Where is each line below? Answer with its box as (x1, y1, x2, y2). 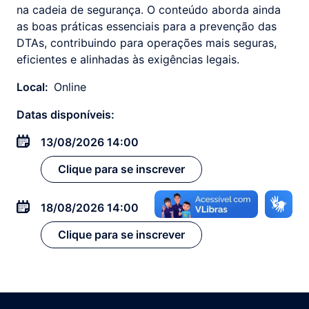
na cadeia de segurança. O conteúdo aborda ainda (17, 3, 281, 17)
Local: (17, 80, 48, 94)
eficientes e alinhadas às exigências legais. (17, 52, 239, 66)
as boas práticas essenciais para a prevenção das (17, 19, 277, 33)
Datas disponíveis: (17, 108, 114, 121)
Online (54, 80, 86, 94)
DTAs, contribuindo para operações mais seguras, (17, 36, 277, 50)
